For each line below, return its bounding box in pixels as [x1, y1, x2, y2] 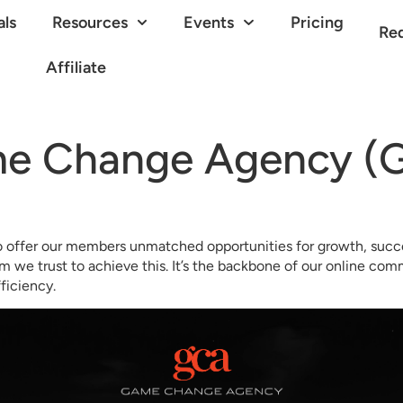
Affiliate [46, 58, 107, 77]
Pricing [290, 13, 344, 32]
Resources [51, 13, 128, 32]
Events [184, 13, 235, 32]
